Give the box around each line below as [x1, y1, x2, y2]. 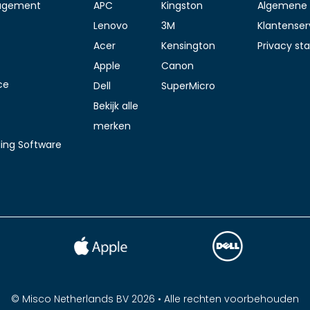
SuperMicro [161, 78, 215, 93]
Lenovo [93, 18, 128, 33]
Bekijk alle [93, 98, 138, 113]
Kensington [161, 38, 215, 53]
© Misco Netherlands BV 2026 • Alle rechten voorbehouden [11, 291, 299, 306]
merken [93, 118, 131, 133]
